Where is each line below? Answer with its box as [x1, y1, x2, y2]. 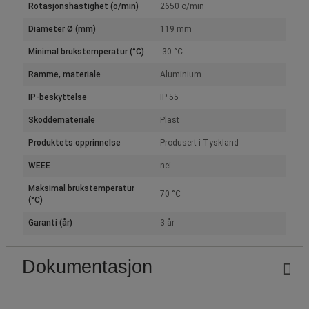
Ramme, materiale [28, 69, 101, 79]
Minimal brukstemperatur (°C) [28, 46, 144, 57]
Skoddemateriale [28, 114, 95, 125]
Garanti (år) [28, 217, 72, 228]
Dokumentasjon [22, 256, 152, 277]
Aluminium [160, 69, 201, 79]
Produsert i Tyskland [160, 137, 239, 148]
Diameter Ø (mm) [28, 23, 96, 34]
